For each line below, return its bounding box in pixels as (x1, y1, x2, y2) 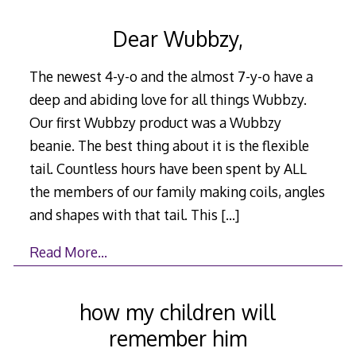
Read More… (29, 242, 107, 261)
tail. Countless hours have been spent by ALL (29, 160, 307, 178)
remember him (108, 325, 247, 352)
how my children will (79, 299, 277, 326)
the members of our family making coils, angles (29, 183, 325, 201)
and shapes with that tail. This (29, 206, 221, 224)
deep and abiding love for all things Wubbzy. (29, 91, 307, 109)
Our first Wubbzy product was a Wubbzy (29, 114, 281, 132)
